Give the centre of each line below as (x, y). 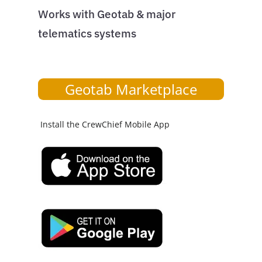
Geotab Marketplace (131, 89)
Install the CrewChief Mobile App (104, 124)
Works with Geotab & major (106, 14)
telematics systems (87, 33)
